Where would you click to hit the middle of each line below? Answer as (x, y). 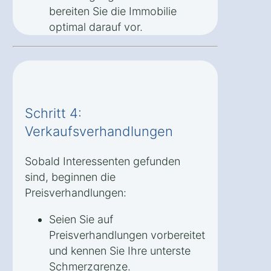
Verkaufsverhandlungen (99, 132)
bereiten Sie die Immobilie (113, 11)
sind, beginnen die (70, 177)
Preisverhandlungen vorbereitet (127, 235)
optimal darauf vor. (96, 27)
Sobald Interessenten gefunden (103, 162)
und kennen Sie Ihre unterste (120, 251)
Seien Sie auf (81, 220)
